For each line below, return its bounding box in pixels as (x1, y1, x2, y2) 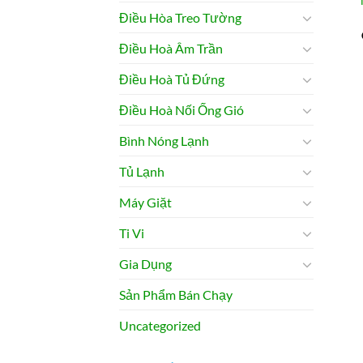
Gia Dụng (119, 256, 172, 272)
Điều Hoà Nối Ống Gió (119, 102, 244, 118)
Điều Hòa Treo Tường (119, 10, 241, 26)
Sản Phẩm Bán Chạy (119, 287, 233, 303)
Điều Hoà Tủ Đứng (119, 71, 224, 88)
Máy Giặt (119, 194, 172, 211)
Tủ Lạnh (119, 164, 164, 180)
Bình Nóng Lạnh (119, 133, 209, 149)
